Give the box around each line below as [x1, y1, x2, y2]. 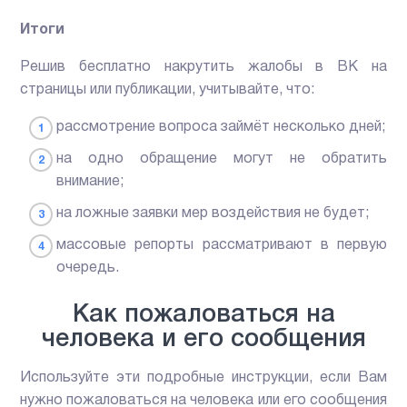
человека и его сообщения [41, 329, 366, 352]
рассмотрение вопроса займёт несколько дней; [56, 121, 386, 134]
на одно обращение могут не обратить [56, 153, 387, 166]
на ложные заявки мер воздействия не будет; [56, 207, 370, 221]
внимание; [56, 175, 124, 189]
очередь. [56, 262, 120, 275]
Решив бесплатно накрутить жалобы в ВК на [20, 61, 387, 74]
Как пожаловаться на [72, 304, 335, 327]
